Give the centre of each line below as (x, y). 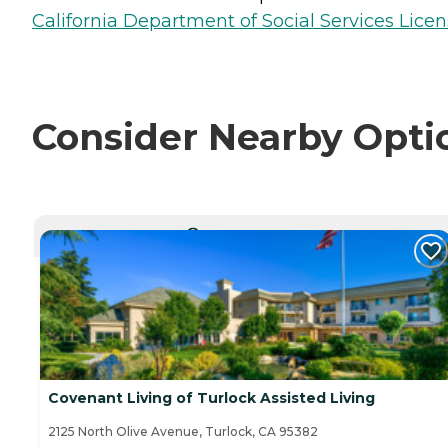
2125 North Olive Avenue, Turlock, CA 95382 (183, 432)
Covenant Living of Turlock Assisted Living (211, 398)
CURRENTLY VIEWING (252, 232)
